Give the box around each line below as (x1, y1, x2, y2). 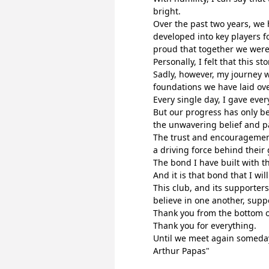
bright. (153, 5, 181, 17)
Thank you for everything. (153, 220, 256, 231)
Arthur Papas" (153, 245, 210, 256)
